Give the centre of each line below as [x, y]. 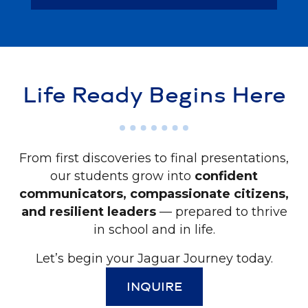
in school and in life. [154, 229]
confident [226, 176]
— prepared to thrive [221, 211]
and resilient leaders [88, 211]
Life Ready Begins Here [154, 96]
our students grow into [122, 176]
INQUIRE [154, 287]
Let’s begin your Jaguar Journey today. [154, 258]
